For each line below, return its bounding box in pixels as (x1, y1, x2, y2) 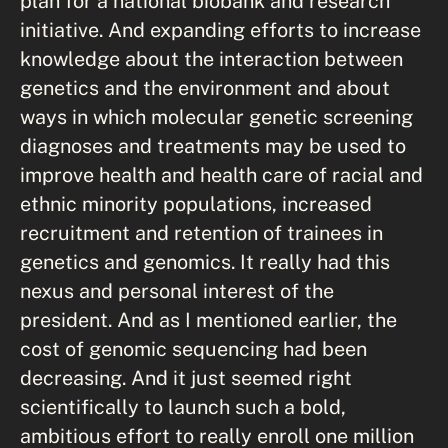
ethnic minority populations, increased (20, 192, 372, 215)
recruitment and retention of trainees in (20, 221, 383, 244)
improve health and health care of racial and (20, 163, 423, 186)
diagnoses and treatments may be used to (20, 134, 406, 157)
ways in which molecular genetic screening (20, 105, 413, 128)
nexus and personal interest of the (20, 279, 334, 302)
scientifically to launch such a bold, (20, 395, 346, 418)
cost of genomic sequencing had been (20, 337, 367, 360)
